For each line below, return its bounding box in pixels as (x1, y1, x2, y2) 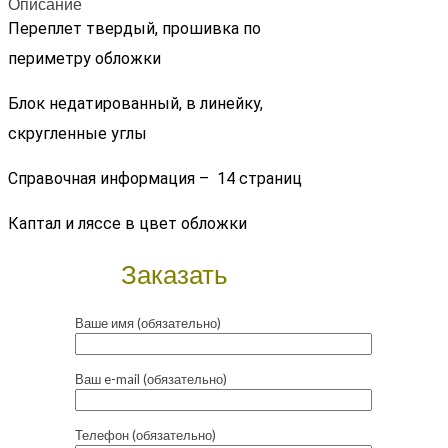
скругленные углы (8, 124, 147, 144)
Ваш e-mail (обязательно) (74, 371, 227, 388)
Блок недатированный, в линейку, (8, 94, 263, 114)
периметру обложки (8, 49, 161, 69)
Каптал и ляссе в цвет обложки (8, 214, 247, 234)
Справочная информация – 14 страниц (8, 169, 302, 189)
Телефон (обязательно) (74, 427, 216, 444)
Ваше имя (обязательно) (74, 315, 221, 332)
